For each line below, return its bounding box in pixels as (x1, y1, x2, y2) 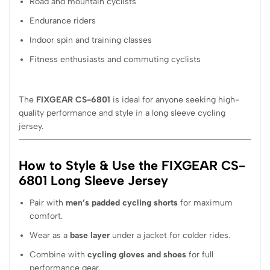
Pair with (30, 198, 66, 209)
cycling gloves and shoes (87, 250, 187, 260)
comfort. (30, 211, 63, 222)
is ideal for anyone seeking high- (110, 95, 239, 105)
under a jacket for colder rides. (110, 230, 231, 241)
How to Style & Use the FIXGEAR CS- (19, 157, 245, 174)
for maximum (178, 198, 233, 209)
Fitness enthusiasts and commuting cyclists (30, 54, 201, 65)
